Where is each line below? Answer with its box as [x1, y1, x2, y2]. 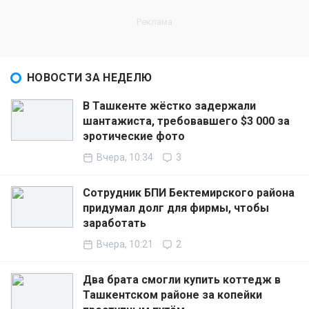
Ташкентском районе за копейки [83, 288, 262, 302]
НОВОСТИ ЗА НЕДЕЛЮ [27, 71, 152, 85]
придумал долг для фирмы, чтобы [83, 201, 269, 215]
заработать [83, 217, 146, 230]
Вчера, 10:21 [97, 239, 153, 250]
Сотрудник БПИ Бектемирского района [83, 186, 295, 200]
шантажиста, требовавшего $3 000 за [83, 114, 290, 128]
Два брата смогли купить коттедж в [83, 273, 281, 287]
